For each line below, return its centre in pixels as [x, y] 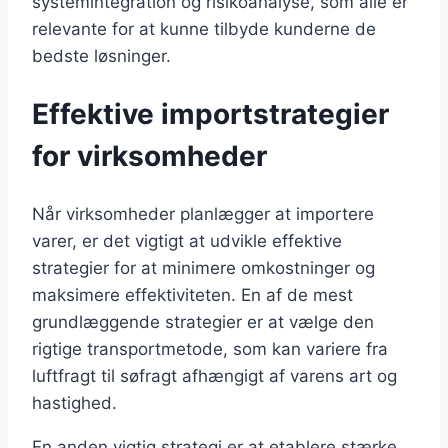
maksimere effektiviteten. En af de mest [192, 294]
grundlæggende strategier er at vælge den [203, 321]
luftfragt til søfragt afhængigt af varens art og [214, 375]
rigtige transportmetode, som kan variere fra [210, 348]
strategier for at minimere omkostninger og [203, 267]
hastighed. [74, 402]
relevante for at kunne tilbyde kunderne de [204, 29]
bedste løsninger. [101, 56]
